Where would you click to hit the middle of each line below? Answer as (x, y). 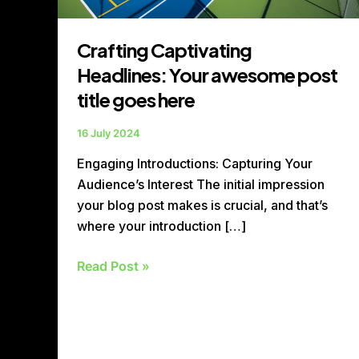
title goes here (136, 100)
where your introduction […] (161, 226)
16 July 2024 (109, 133)
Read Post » (113, 266)
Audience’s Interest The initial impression (201, 184)
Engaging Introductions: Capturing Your (195, 163)
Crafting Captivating (164, 50)
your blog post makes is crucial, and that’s (202, 205)
